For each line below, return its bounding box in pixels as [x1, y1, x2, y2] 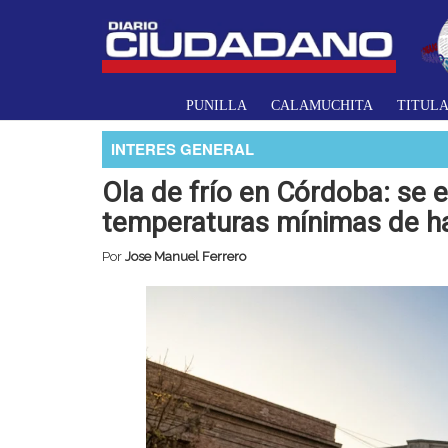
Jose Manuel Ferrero [125, 248, 246, 264]
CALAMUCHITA [271, 97, 373, 113]
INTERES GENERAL [111, 137, 254, 160]
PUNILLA [186, 97, 247, 113]
